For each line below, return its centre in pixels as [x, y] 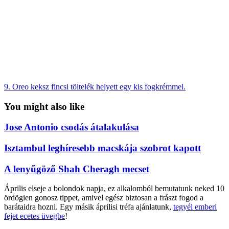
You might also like [44, 106]
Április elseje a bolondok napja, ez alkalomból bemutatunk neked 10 [114, 189]
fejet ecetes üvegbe [35, 216]
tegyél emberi [195, 207]
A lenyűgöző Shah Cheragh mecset [77, 169]
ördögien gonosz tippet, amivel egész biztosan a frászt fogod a [104, 198]
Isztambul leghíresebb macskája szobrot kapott [102, 148]
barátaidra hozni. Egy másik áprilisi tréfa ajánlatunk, [89, 207]
